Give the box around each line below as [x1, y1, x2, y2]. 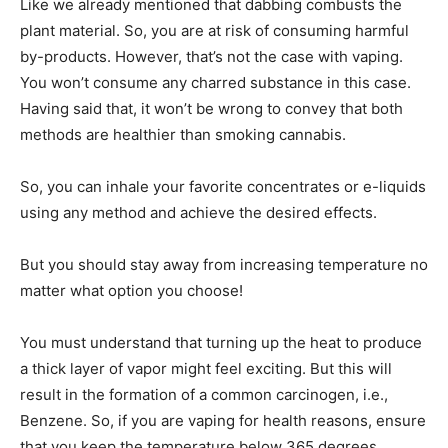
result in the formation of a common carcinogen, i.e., [20, 384, 388, 404]
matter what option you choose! [20, 280, 243, 300]
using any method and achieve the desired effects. [20, 202, 377, 222]
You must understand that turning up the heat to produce [20, 332, 422, 352]
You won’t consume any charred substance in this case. [20, 72, 411, 92]
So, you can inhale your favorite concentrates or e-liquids [20, 176, 426, 196]
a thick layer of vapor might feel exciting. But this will [20, 358, 392, 378]
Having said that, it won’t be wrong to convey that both [20, 98, 403, 118]
